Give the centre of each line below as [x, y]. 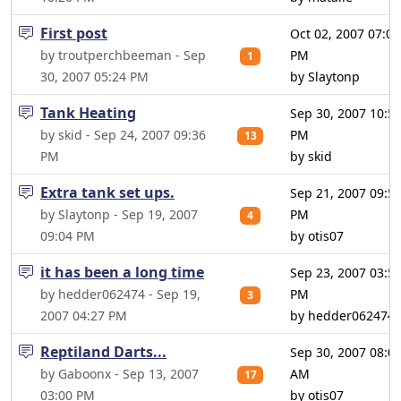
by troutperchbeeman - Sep [123, 55]
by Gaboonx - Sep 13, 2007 [119, 374]
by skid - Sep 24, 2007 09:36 [123, 135]
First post [74, 33]
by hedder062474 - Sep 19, [120, 294]
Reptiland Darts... [103, 352]
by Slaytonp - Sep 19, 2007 [119, 214]
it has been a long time [122, 272]
